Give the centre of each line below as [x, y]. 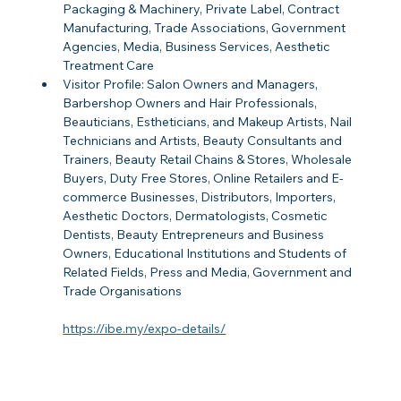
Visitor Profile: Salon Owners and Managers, [192, 85]
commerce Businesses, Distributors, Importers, [201, 197]
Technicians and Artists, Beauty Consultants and [204, 141]
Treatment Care [109, 66]
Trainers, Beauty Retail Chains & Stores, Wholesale [209, 160]
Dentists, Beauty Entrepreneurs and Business [195, 235]
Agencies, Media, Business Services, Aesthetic [198, 47]
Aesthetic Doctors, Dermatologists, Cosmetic [197, 216]
